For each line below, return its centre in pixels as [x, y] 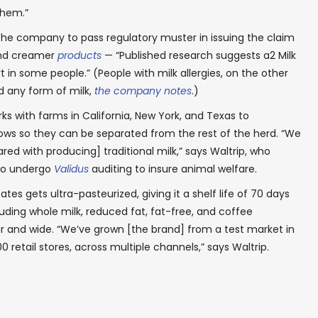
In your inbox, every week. [159, 73]
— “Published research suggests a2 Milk [199, 55]
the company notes [143, 91]
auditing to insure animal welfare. [173, 169]
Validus [71, 169]
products [79, 55]
